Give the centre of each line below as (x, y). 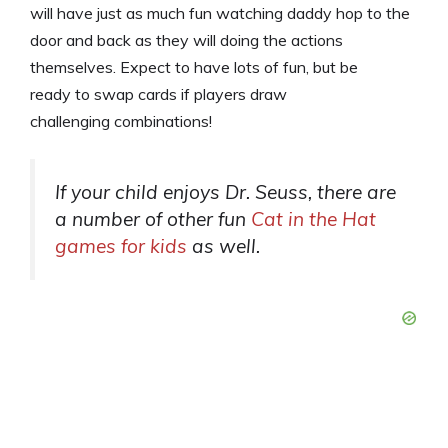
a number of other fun (153, 218)
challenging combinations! (121, 120)
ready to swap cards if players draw (158, 93)
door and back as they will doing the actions (186, 39)
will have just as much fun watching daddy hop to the (220, 12)
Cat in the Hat (313, 218)
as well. (223, 245)
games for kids (121, 245)
